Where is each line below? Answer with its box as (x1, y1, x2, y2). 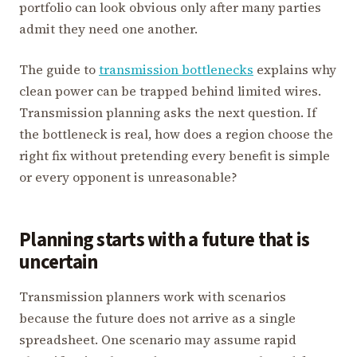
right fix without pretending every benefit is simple (19, 146, 330, 164)
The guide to (19, 60, 99, 78)
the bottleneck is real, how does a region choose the (19, 124, 333, 143)
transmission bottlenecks (99, 60, 253, 78)
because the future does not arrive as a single (19, 308, 296, 327)
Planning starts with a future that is (19, 226, 310, 254)
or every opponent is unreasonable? (19, 167, 237, 186)
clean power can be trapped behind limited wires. (19, 81, 321, 100)
